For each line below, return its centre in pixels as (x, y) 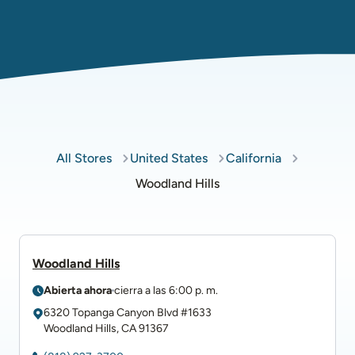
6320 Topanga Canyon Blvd (111, 313)
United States (168, 158)
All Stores (84, 158)
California (253, 158)
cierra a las (140, 290)
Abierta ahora (78, 290)
